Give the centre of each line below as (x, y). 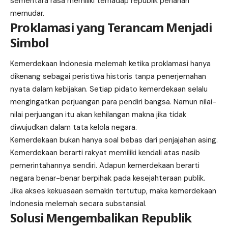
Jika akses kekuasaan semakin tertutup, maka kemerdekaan (113, 191)
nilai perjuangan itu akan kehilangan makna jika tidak (98, 114)
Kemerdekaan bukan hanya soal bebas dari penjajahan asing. (114, 140)
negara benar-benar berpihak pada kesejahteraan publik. (108, 178)
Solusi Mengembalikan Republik (101, 217)
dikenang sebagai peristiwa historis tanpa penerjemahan (108, 76)
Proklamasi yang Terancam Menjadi (111, 27)
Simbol (30, 42)
